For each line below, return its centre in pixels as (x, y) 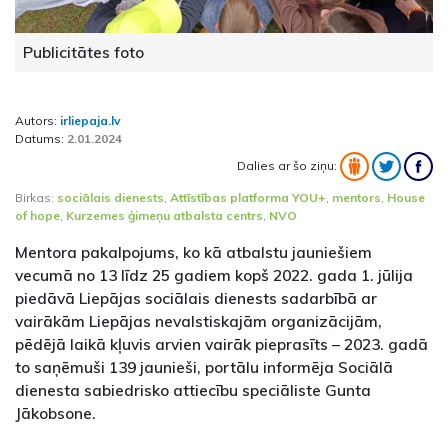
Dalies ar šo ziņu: (288, 165)
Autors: (37, 121)
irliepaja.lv (90, 121)
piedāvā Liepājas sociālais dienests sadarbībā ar (196, 298)
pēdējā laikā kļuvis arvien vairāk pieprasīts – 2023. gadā (221, 344)
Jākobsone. (55, 413)
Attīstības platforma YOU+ (248, 198)
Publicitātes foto (83, 52)
